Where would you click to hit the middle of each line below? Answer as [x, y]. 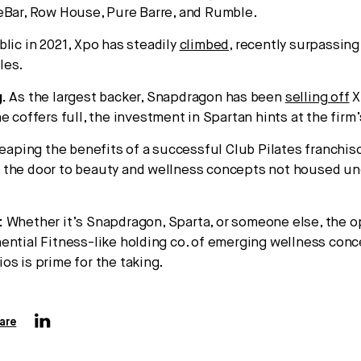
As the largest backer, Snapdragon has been [145, 98]
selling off [317, 98]
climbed [204, 45]
